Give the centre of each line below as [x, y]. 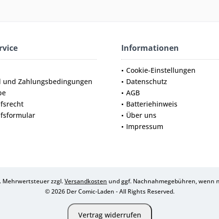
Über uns [141, 115]
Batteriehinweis [152, 104]
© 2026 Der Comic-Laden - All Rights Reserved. [109, 191]
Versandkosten [86, 181]
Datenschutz [147, 81]
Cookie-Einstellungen [161, 70]
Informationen [150, 48]
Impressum [145, 126]
